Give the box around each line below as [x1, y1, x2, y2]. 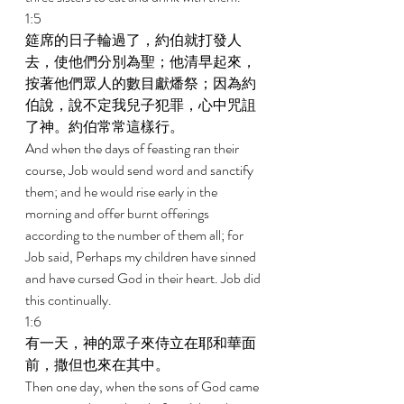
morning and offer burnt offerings [25, 203, 212, 224]
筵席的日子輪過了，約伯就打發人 [25, 30, 242, 50]
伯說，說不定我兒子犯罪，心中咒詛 [25, 95, 256, 115]
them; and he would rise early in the [25, 181, 220, 202]
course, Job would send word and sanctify [25, 160, 256, 180]
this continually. [25, 289, 115, 310]
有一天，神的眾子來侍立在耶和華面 [25, 333, 256, 353]
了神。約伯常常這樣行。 [25, 116, 187, 137]
